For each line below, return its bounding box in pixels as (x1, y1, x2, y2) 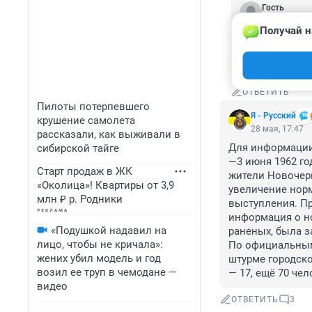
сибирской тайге (37, 142, 119, 155)
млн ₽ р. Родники (37, 193, 123, 205)
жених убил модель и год (37, 252, 161, 265)
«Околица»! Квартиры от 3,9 (37, 179, 174, 192)
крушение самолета (37, 114, 135, 127)
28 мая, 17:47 (251, 124, 304, 134)
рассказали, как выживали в (37, 128, 180, 141)
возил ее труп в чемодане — (37, 266, 177, 279)
